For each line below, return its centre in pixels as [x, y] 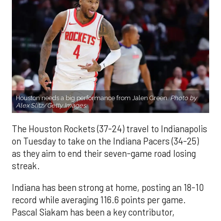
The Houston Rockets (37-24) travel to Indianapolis [110, 129]
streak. [26, 166]
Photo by [184, 98]
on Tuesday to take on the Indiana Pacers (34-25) [105, 141]
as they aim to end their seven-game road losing [104, 154]
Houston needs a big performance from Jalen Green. [92, 98]
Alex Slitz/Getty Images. [51, 106]
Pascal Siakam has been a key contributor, [93, 212]
